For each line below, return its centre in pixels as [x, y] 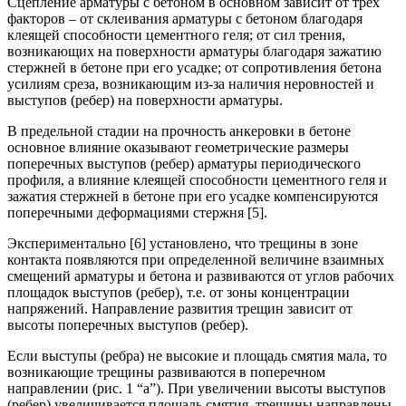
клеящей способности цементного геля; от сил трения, [176, 34]
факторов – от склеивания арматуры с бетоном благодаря [185, 18]
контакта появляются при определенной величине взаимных [196, 259]
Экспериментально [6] [77, 243]
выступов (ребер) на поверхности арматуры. [145, 100]
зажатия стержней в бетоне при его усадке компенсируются [193, 196]
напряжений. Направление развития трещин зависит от [180, 308]
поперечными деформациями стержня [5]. [137, 212]
